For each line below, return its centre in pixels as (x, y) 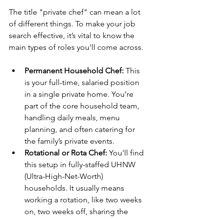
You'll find (126, 153)
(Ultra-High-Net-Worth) (65, 176)
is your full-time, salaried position (83, 82)
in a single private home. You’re (80, 94)
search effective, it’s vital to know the (73, 35)
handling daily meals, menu (73, 117)
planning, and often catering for (81, 129)
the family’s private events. (69, 141)
